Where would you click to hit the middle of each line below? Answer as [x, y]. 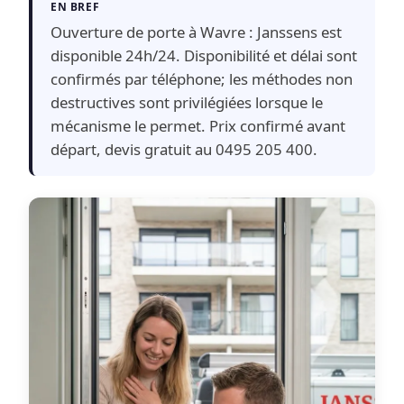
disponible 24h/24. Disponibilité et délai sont [204, 56]
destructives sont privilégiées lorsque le [187, 103]
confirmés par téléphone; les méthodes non [202, 79]
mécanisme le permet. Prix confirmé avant [198, 126]
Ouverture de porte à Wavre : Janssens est [196, 32]
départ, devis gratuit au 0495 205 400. [184, 150]
